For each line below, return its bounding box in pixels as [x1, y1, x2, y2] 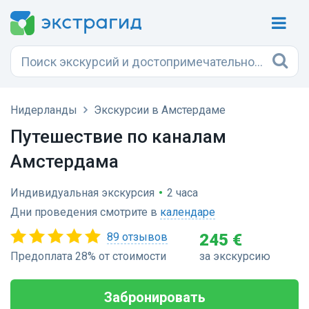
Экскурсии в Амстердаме [94, 103, 226, 117]
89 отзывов [107, 230, 168, 243]
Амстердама [10, 151, 119, 172]
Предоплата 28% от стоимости [10, 250, 166, 263]
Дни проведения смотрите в [10, 206, 160, 219]
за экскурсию [199, 250, 270, 263]
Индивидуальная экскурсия [10, 186, 154, 199]
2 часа [167, 186, 198, 199]
